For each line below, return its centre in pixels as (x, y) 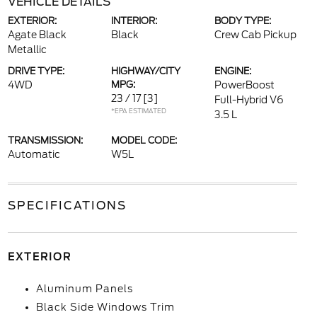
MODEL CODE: (144, 141)
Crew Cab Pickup (256, 35)
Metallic (27, 50)
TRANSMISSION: (45, 141)
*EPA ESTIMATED (138, 111)
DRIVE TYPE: (36, 71)
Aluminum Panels (84, 289)
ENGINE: (233, 71)
